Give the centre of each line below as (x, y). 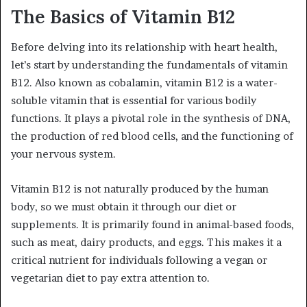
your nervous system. (63, 154)
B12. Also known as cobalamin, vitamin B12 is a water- (144, 83)
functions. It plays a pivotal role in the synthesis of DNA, (151, 119)
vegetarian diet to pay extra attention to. (110, 278)
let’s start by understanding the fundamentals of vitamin (149, 65)
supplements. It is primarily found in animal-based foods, (152, 225)
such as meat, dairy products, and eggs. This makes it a (146, 243)
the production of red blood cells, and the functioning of (152, 136)
